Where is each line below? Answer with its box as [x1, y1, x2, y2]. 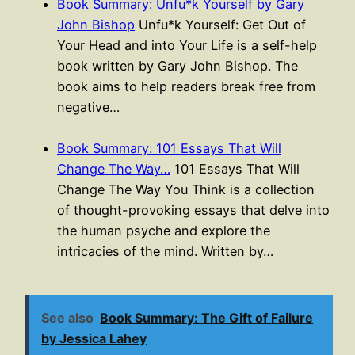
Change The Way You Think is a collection [57, 181, 315, 197]
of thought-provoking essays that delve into [57, 201, 330, 218]
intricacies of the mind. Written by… [57, 242, 273, 259]
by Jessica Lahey [41, 330, 147, 347]
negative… [57, 98, 120, 115]
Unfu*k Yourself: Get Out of [135, 16, 306, 32]
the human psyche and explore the [57, 222, 270, 239]
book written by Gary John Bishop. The [57, 57, 298, 74]
